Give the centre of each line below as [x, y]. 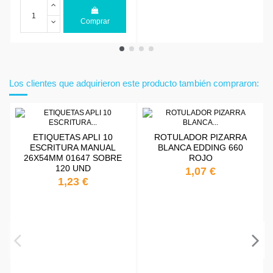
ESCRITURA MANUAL [73, 147]
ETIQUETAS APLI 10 [73, 137]
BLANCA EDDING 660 [201, 147]
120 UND [73, 168]
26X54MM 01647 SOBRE [73, 158]
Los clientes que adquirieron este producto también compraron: [134, 83]
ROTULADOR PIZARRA [201, 137]
